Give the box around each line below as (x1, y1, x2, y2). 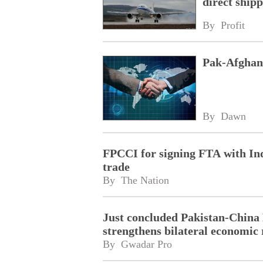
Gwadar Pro (120, 238, 172, 251)
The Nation (120, 174, 169, 187)
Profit (221, 19, 245, 31)
